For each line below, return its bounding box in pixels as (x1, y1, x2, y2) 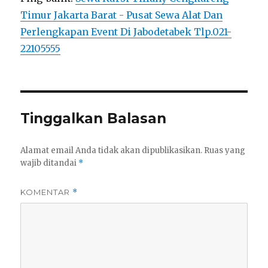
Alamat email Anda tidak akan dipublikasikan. (20, 145, 203, 156)
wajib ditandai (20, 158, 79, 169)
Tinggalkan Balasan (20, 110, 167, 127)
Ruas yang (204, 145, 246, 156)
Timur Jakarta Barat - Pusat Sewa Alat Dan (20, 9, 223, 22)
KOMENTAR (20, 187, 73, 197)
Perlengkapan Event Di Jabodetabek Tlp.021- (20, 26, 232, 38)
